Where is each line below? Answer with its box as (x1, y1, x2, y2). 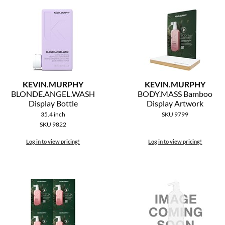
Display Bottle (28, 98, 78, 108)
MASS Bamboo (161, 89, 213, 99)
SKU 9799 (162, 110, 189, 119)
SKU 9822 (40, 121, 67, 129)
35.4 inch (41, 110, 66, 119)
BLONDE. (11, 89, 45, 99)
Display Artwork (147, 98, 204, 108)
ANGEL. (44, 89, 72, 99)
